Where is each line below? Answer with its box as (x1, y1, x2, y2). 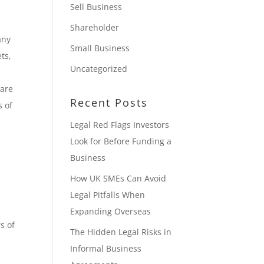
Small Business (70, 42, 130, 54)
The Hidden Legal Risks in (70, 226, 172, 237)
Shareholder (70, 22, 120, 33)
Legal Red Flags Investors (70, 119, 170, 130)
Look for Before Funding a (70, 136, 172, 147)
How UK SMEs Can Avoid (70, 173, 167, 184)
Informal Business (70, 243, 142, 254)
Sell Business (70, 1, 123, 12)
